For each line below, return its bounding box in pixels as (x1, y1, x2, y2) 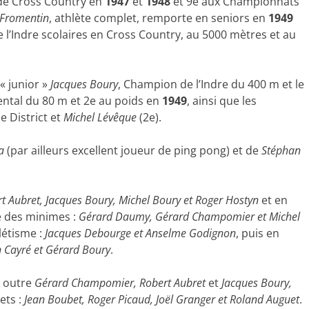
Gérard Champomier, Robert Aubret (34, 275, 208, 290)
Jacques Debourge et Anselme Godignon (45, 226, 236, 241)
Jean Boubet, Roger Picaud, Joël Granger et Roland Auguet (24, 292, 299, 307)
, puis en (236, 226, 279, 241)
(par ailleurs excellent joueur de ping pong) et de (4, 143, 261, 158)
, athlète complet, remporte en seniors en (48, 10, 268, 26)
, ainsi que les (187, 93, 257, 108)
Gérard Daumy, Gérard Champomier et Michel (79, 209, 300, 224)
